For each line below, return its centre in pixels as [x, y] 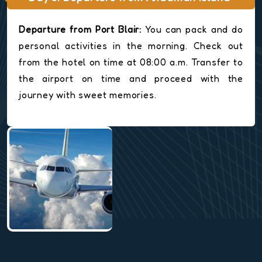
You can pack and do [192, 30]
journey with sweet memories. [88, 95]
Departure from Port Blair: [80, 30]
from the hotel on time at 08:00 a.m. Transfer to [131, 62]
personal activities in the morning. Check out [131, 46]
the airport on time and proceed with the [131, 79]
